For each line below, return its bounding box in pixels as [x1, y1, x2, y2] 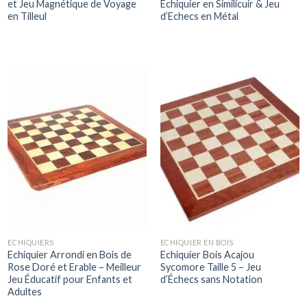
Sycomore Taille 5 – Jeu [160, 261, 261, 273]
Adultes [8, 286, 42, 298]
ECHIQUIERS [8, 238, 54, 247]
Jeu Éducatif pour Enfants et [8, 273, 133, 286]
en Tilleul [8, 10, 47, 23]
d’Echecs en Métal [160, 10, 238, 23]
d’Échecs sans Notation [160, 273, 262, 286]
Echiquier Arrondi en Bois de [8, 249, 132, 261]
